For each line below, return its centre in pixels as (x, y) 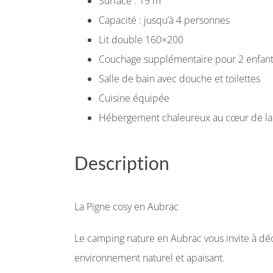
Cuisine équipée (134, 98)
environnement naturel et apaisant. (150, 258)
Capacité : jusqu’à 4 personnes (164, 20)
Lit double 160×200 (141, 40)
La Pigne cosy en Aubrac (126, 207)
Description (122, 163)
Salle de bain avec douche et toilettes (179, 79)
